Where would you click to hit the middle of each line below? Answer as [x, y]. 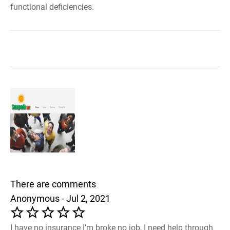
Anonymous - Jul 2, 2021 [60, 198]
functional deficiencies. [52, 7]
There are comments [53, 184]
